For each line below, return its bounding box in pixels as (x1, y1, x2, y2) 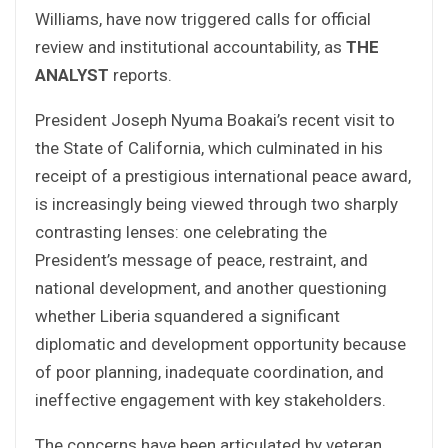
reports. (113, 64, 172, 85)
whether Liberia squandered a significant (35, 305, 340, 326)
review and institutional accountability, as (35, 36, 346, 57)
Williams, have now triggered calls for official (35, 8, 371, 29)
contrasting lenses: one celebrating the (35, 221, 327, 242)
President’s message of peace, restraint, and (35, 249, 368, 270)
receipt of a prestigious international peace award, (35, 165, 411, 186)
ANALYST (35, 64, 113, 85)
